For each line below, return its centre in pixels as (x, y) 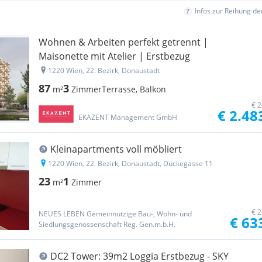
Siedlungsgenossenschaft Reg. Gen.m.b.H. (149, 224)
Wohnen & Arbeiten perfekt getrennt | (123, 42)
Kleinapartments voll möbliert (116, 149)
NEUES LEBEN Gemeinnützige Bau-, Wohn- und (115, 214)
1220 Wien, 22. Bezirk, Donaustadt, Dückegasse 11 (130, 163)
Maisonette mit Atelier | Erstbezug (114, 56)
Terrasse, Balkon (134, 89)
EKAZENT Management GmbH (127, 117)
